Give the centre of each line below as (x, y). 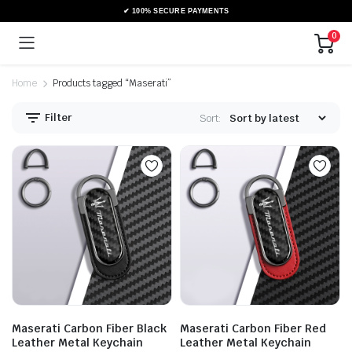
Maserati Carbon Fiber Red (253, 328)
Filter (57, 117)
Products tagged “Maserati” (112, 83)
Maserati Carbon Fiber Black (89, 328)
